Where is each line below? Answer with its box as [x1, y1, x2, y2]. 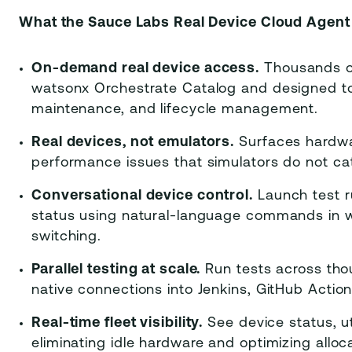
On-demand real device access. [31, 61, 260, 76]
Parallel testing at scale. [31, 262, 201, 277]
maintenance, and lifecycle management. [31, 102, 319, 117]
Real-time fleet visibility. [31, 316, 203, 331]
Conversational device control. [31, 189, 253, 203]
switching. [31, 229, 101, 244]
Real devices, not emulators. [31, 135, 235, 150]
